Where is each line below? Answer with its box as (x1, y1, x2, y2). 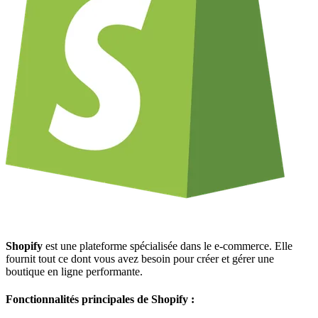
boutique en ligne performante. (6, 265, 143, 278)
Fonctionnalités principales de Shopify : (6, 293, 194, 306)
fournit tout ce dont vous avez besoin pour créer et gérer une (6, 252, 274, 265)
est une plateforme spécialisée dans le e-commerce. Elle (43, 239, 292, 252)
